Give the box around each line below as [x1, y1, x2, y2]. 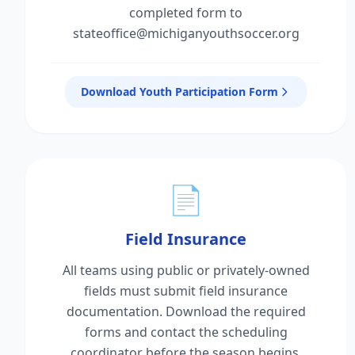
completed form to [129, 4, 243, 21]
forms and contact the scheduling [84, 323, 288, 341]
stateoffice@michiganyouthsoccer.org [72, 25, 300, 42]
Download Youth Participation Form [81, 84, 279, 99]
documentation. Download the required [66, 303, 306, 320]
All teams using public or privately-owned [62, 261, 310, 279]
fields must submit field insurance [84, 282, 288, 300]
